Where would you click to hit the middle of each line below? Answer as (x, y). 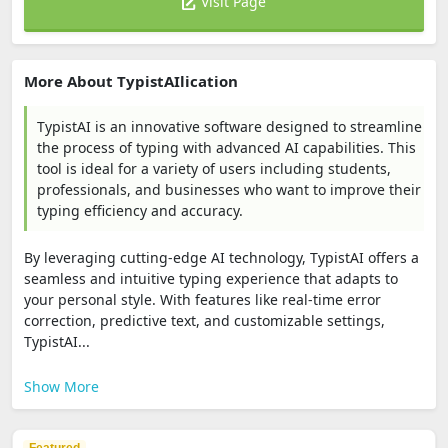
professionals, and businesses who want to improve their (229, 189)
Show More (61, 386)
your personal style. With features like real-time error (202, 299)
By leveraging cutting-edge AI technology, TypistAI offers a (221, 257)
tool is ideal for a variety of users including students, (214, 168)
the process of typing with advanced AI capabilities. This (226, 147)
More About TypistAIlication (131, 81)
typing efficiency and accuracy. (140, 210)
